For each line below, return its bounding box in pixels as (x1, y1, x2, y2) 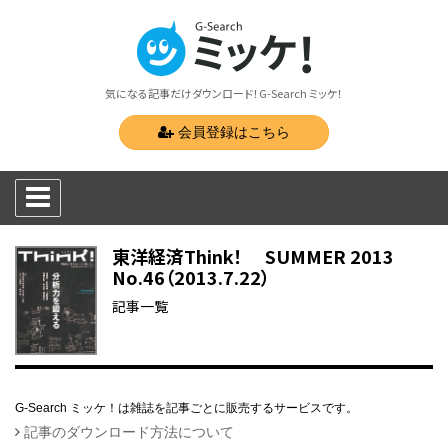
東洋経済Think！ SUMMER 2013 (112, 243, 394, 269)
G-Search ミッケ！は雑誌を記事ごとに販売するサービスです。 (15, 400, 358, 415)
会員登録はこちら (174, 124, 290, 140)
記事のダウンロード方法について (24, 423, 234, 440)
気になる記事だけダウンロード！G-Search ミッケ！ (105, 85, 343, 101)
